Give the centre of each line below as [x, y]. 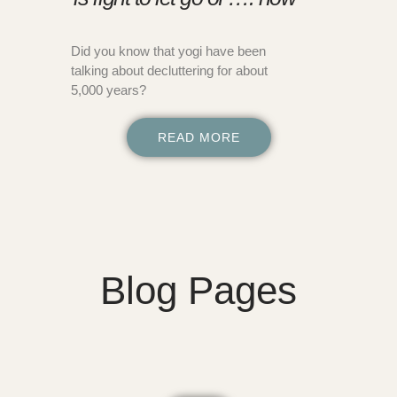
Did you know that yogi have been [168, 51]
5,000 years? [109, 90]
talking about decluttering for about [169, 70]
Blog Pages [198, 290]
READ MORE [198, 137]
